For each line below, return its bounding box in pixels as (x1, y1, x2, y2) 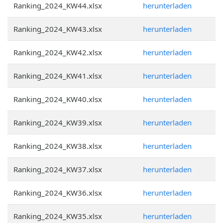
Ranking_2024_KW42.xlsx (13, 47, 102, 57)
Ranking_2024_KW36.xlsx (13, 188, 102, 198)
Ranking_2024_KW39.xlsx (13, 117, 102, 127)
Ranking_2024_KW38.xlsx (13, 141, 102, 151)
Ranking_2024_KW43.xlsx (13, 24, 102, 34)
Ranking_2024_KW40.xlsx (13, 94, 102, 104)
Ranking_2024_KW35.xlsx (13, 211, 102, 221)
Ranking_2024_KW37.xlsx (13, 164, 102, 174)
